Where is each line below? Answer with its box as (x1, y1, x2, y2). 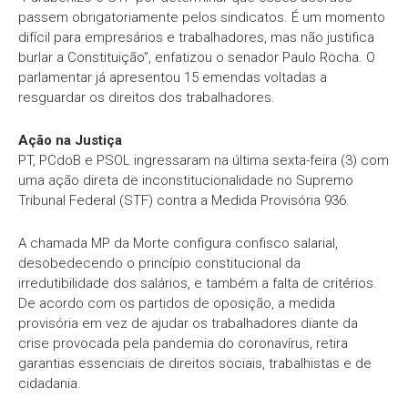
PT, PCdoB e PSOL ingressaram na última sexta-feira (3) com (18, 151, 389, 168)
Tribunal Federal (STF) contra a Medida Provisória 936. (18, 191, 350, 209)
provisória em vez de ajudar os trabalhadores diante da (18, 314, 358, 331)
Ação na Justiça (18, 131, 122, 148)
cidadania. (18, 374, 81, 392)
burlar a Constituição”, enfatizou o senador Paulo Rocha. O (18, 48, 375, 66)
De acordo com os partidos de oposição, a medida (18, 294, 335, 311)
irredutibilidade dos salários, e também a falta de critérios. (18, 274, 377, 291)
